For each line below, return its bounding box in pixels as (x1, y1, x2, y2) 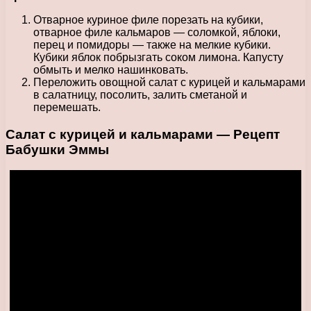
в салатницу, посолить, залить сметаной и (33, 88, 247, 101)
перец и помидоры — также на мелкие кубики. (33, 38, 271, 51)
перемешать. (33, 101, 101, 113)
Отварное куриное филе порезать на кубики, (33, 13, 263, 26)
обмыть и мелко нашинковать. (33, 63, 188, 76)
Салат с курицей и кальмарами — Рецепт (6, 126, 280, 142)
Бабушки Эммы (6, 142, 109, 157)
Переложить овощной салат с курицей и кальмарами (33, 76, 305, 88)
